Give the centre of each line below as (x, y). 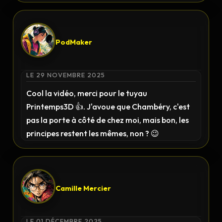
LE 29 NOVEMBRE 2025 (66, 75)
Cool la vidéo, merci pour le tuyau (87, 93)
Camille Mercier (83, 188)
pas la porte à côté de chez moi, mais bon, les (108, 120)
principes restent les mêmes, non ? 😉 (93, 133)
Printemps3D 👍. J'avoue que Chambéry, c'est (108, 107)
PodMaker (74, 42)
